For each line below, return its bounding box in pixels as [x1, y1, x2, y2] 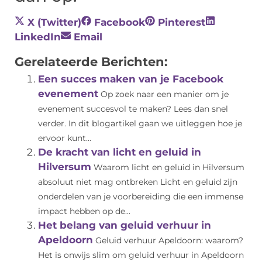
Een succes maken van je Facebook [38, 73, 223, 85]
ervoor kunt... [38, 133, 91, 143]
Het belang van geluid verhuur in [38, 219, 211, 232]
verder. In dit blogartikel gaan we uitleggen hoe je [38, 119, 242, 129]
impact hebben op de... [38, 206, 130, 216]
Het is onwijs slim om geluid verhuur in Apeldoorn [38, 250, 244, 260]
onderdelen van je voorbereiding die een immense [38, 192, 243, 202]
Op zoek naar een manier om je [101, 89, 229, 99]
